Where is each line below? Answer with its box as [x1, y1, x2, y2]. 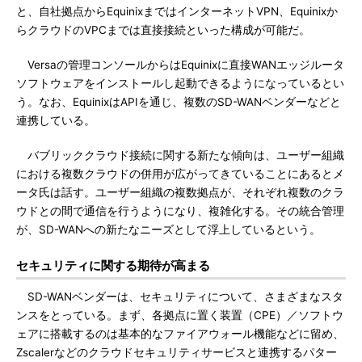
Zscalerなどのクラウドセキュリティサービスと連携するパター [16, 346, 337, 359]
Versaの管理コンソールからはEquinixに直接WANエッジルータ [16, 58, 344, 71]
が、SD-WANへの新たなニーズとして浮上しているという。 [16, 223, 321, 236]
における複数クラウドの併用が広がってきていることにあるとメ [16, 167, 344, 180]
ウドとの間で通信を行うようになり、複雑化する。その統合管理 [16, 204, 344, 217]
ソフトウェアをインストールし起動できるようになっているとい [16, 77, 344, 90]
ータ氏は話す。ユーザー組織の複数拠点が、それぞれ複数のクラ [16, 186, 344, 199]
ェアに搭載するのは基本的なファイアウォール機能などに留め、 [16, 327, 344, 340]
